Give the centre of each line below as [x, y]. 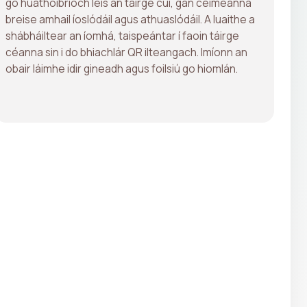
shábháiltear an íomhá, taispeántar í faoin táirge [122, 35]
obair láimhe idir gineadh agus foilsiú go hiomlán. [122, 68]
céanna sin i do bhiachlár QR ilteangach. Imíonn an [126, 52]
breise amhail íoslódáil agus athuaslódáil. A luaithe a [130, 19]
